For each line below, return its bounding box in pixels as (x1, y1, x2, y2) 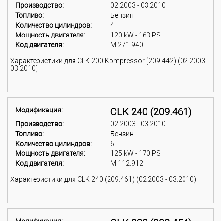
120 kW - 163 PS (110, 31, 161, 39)
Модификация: (15, 106, 63, 114)
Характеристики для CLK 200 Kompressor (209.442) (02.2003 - (10, 57, 209, 65)
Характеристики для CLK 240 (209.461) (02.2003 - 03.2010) (10, 175, 196, 183)
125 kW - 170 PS (110, 149, 161, 157)
